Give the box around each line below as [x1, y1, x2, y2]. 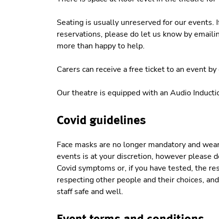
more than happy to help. [56, 40, 145, 51]
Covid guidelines [56, 112, 146, 127]
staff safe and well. [56, 186, 123, 197]
